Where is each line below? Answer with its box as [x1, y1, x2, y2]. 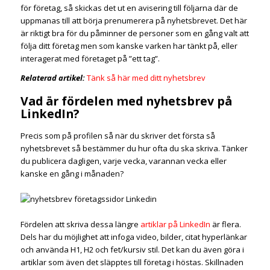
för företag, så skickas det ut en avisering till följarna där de [20, 2, 238, 14]
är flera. [210, 218, 241, 230]
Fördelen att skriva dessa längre [20, 218, 140, 230]
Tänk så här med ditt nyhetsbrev [86, 72, 206, 84]
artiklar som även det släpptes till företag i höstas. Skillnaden [20, 256, 243, 268]
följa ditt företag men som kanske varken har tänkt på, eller [20, 40, 237, 52]
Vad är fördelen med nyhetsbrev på [20, 92, 232, 109]
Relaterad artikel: [20, 72, 85, 84]
